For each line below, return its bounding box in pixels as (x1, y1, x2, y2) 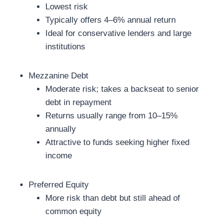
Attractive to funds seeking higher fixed (45, 137, 189, 147)
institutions (45, 41, 85, 51)
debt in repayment (45, 97, 111, 107)
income (45, 150, 72, 160)
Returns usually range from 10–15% (45, 110, 178, 120)
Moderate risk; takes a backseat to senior (45, 84, 199, 94)
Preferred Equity (29, 180, 89, 189)
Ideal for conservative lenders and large (45, 28, 191, 38)
